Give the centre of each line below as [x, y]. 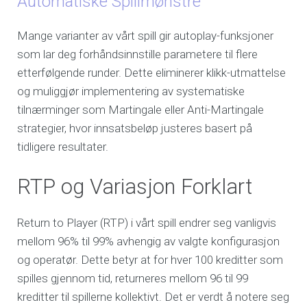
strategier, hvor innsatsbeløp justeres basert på [135, 128]
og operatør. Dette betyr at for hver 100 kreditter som [150, 259]
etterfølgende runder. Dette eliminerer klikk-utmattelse [152, 73]
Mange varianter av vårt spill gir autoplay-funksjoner [146, 36]
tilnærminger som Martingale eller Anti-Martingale [141, 110]
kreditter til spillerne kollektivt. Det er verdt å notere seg [153, 296]
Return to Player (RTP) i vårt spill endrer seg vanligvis [147, 222]
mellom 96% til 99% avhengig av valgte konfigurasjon [149, 241]
